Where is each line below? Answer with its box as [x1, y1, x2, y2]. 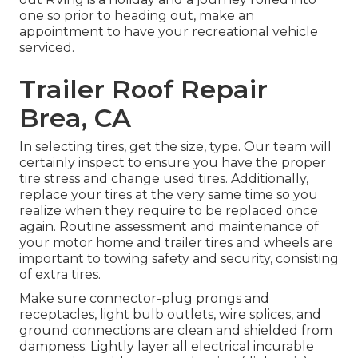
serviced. [19, 39, 74, 55]
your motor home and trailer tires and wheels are [19, 234, 333, 250]
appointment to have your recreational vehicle [19, 23, 318, 39]
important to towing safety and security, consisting [19, 250, 339, 266]
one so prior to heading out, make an [19, 7, 254, 23]
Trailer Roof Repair [19, 73, 268, 105]
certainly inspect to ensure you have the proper [19, 154, 326, 170]
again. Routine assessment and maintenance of [19, 218, 319, 234]
